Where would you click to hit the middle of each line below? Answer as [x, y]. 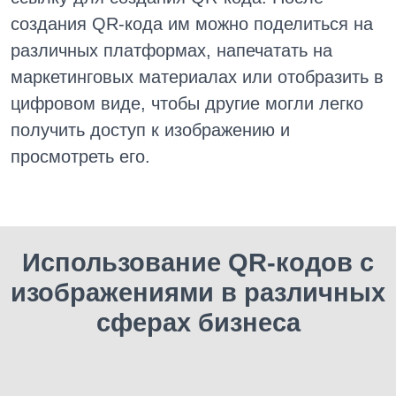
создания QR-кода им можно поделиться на [192, 24]
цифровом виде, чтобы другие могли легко [187, 103]
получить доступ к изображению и [150, 130]
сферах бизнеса [198, 323]
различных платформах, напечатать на [171, 50]
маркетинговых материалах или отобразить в [197, 77]
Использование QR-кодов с [198, 263]
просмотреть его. [80, 156]
